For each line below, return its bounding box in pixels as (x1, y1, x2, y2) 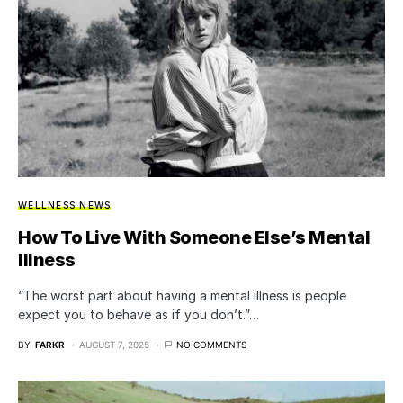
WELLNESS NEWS (18, 199, 112, 210)
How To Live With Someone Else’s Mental (18, 226, 370, 248)
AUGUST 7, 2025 (79, 338, 149, 350)
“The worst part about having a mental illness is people (18, 287, 346, 303)
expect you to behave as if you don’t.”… (18, 306, 259, 322)
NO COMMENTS (176, 338, 246, 350)
